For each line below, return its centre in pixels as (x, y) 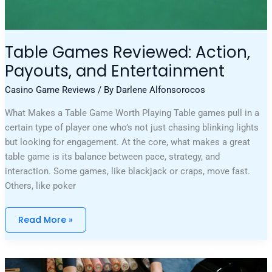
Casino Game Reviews (50, 90)
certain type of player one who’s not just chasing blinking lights (132, 128)
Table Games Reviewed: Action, (128, 52)
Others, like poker (41, 186)
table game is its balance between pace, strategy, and (113, 157)
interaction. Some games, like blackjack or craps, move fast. (128, 172)
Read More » (46, 219)
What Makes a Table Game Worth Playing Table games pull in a (132, 113)
